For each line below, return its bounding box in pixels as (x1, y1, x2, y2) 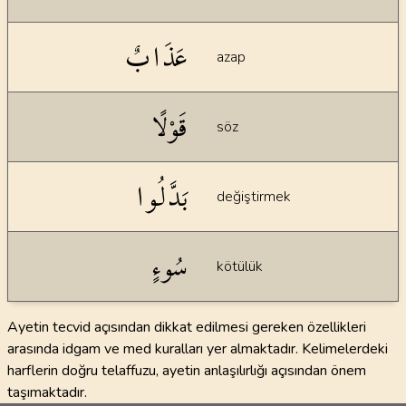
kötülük (217, 256, 263, 276)
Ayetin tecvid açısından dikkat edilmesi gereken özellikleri (7, 317, 366, 337)
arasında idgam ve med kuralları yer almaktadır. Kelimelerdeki (7, 339, 388, 359)
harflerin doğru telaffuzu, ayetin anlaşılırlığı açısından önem (7, 361, 366, 381)
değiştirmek (217, 187, 291, 207)
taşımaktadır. (7, 382, 87, 402)
